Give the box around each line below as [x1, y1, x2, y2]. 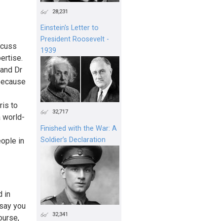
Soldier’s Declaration [40, 136, 106, 145]
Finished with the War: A [40, 124, 117, 133]
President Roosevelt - [40, 35, 109, 44]
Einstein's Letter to [40, 24, 99, 33]
